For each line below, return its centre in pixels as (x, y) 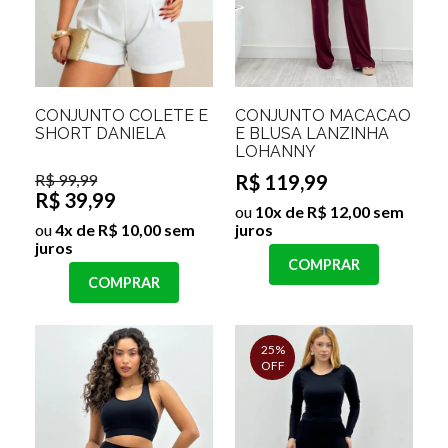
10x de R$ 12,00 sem (328, 212)
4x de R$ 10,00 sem (123, 230)
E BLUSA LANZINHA (312, 134)
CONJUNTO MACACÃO (323, 116)
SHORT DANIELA (100, 134)
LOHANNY (275, 152)
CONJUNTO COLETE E (121, 116)
